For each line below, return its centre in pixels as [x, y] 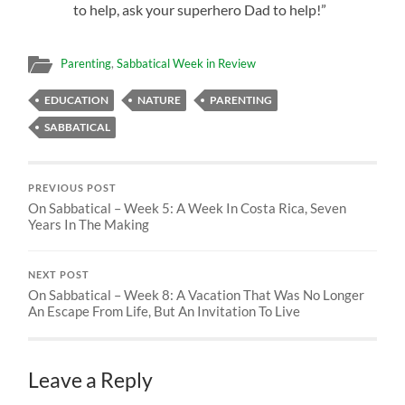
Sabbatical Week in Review [187, 63]
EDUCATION [77, 99]
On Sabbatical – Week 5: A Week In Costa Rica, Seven [188, 207]
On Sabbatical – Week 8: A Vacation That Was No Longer [197, 294]
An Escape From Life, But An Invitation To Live [165, 311]
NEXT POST [59, 274]
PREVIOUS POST [73, 188]
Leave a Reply [91, 380]
